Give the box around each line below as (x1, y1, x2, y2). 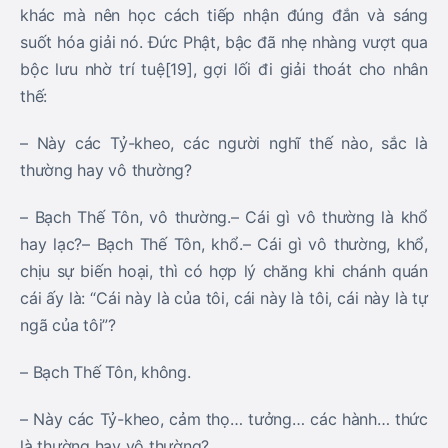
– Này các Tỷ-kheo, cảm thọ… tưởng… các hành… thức (20, 409, 428, 429)
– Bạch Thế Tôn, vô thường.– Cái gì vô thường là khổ (20, 207, 428, 227)
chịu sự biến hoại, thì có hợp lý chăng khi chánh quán (20, 261, 428, 281)
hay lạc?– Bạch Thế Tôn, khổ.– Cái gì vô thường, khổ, (20, 234, 428, 254)
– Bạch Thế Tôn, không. (20, 362, 191, 382)
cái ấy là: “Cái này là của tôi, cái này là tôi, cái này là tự (20, 288, 428, 308)
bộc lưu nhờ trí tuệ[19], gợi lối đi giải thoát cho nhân (20, 59, 428, 79)
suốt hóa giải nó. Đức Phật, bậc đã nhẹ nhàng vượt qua (20, 32, 428, 52)
